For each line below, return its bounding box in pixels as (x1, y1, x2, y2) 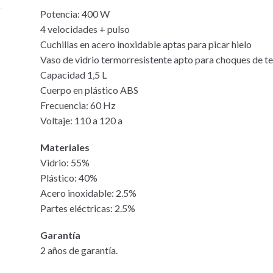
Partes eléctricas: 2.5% (40, 202, 136, 214)
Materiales (40, 141, 90, 154)
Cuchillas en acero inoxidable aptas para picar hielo (40, 38, 252, 50)
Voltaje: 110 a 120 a (40, 114, 123, 126)
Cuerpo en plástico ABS (40, 83, 139, 96)
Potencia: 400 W (40, 7, 110, 19)
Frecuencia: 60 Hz (40, 99, 116, 111)
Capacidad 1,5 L (40, 68, 107, 80)
